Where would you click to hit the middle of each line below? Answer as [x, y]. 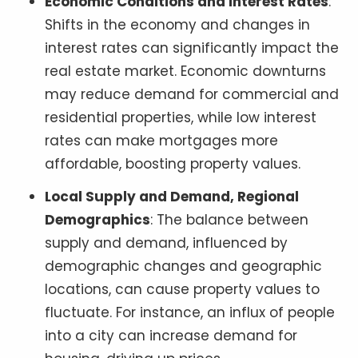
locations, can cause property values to [182, 290]
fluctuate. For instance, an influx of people [190, 313]
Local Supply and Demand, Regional [172, 197]
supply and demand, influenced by [166, 243]
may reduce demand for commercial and [192, 95]
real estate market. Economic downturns [185, 72]
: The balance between [229, 220]
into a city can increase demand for [171, 336]
